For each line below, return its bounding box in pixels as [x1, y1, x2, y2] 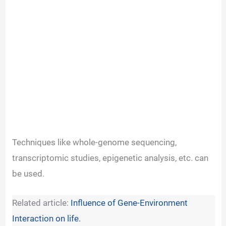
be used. [12, 168, 47, 179]
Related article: [12, 197, 71, 208]
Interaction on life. [12, 213, 81, 223]
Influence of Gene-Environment [71, 197, 188, 208]
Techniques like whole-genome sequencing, [12, 137, 177, 147]
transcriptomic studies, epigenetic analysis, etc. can [12, 152, 209, 163]
